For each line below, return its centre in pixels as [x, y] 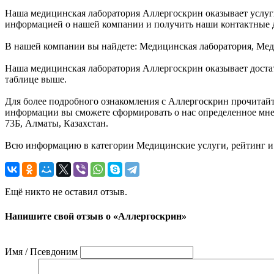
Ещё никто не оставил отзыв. [66, 192]
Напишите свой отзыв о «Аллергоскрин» [96, 216]
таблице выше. [36, 80]
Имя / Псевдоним [41, 251]
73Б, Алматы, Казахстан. [57, 124]
